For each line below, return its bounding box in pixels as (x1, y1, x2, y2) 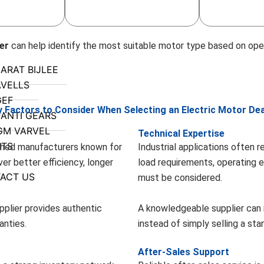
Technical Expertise (138, 127, 225, 139)
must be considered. (138, 171, 222, 183)
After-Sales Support (138, 246, 229, 258)
